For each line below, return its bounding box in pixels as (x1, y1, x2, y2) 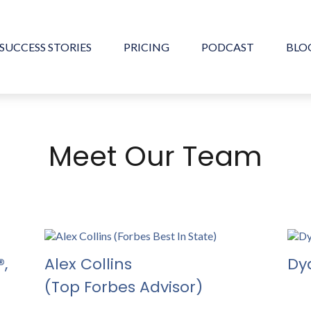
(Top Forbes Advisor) (44, 276, 203, 298)
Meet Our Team (49, 136, 262, 176)
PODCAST (201, 40, 255, 54)
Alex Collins (44, 253, 132, 275)
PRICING (124, 40, 170, 54)
